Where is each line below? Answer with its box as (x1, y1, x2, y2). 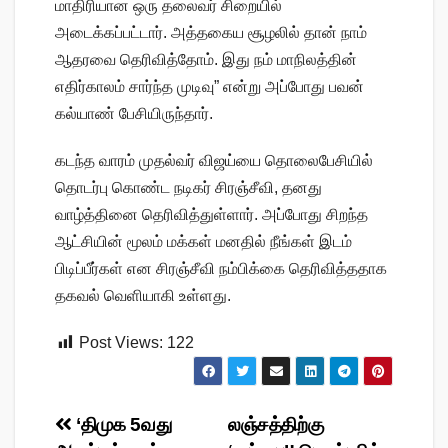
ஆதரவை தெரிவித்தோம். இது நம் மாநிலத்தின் (55, 50, 357, 68)
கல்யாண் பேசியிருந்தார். (55, 104, 213, 122)
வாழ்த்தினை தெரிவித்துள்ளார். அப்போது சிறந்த (55, 205, 368, 223)
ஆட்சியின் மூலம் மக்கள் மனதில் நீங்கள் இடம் (55, 232, 352, 250)
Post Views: (79, 333, 163, 351)
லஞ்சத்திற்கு (228, 413, 324, 435)
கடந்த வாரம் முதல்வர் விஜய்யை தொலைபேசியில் (55, 151, 373, 169)
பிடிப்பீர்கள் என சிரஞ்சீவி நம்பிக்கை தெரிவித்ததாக (55, 259, 387, 277)
